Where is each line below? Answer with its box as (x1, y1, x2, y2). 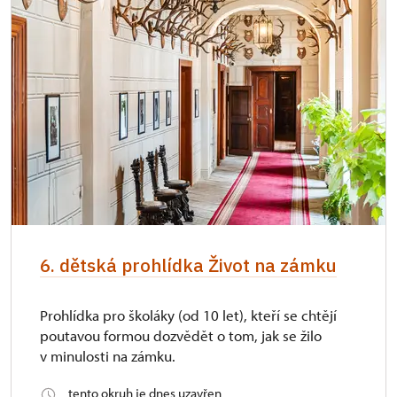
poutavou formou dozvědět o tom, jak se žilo (40, 325, 322, 345)
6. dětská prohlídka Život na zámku (40, 253, 337, 277)
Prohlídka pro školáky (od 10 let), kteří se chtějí (40, 305, 337, 324)
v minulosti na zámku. (40, 346, 175, 365)
